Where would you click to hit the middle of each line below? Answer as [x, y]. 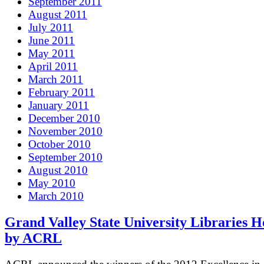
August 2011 [58, 15]
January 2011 [59, 105]
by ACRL [33, 238]
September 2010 [65, 157]
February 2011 [62, 93]
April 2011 [53, 67]
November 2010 [65, 131]
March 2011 [56, 80]
